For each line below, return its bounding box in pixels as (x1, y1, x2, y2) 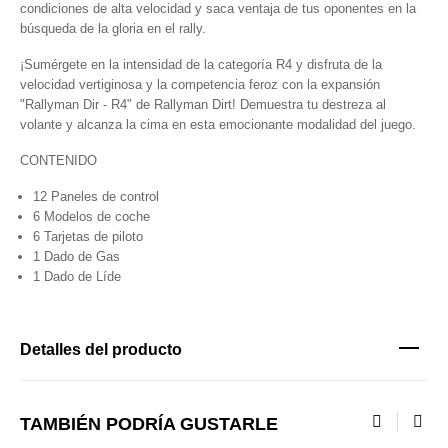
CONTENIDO (20, 153, 97, 168)
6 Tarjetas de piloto (33, 229, 143, 244)
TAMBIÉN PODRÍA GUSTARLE (20, 414, 278, 434)
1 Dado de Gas (33, 249, 120, 264)
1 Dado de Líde (33, 269, 121, 284)
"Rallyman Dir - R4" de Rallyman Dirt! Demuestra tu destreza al (20, 97, 386, 112)
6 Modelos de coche (33, 209, 150, 224)
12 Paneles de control (33, 189, 159, 204)
